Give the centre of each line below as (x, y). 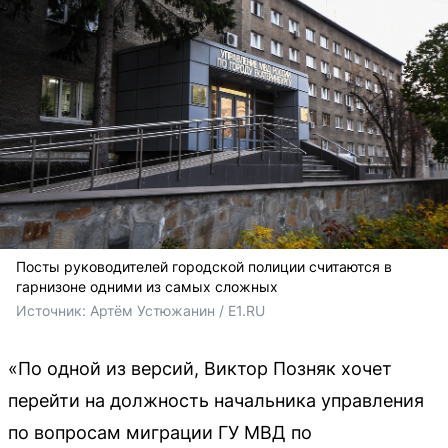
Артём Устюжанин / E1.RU (177, 310)
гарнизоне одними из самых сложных (147, 286)
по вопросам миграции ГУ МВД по (160, 432)
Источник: (53, 310)
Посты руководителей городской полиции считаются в (204, 266)
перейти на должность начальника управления (216, 400)
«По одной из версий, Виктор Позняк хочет (200, 368)
